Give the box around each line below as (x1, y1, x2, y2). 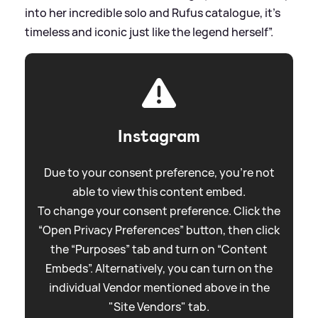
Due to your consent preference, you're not (43, 165, 275, 181)
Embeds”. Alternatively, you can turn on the (45, 261, 273, 277)
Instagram (118, 125, 200, 148)
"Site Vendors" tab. (109, 299, 209, 315)
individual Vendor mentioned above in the (48, 280, 270, 296)
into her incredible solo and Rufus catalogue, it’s (25, 5, 280, 21)
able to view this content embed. (72, 184, 246, 200)
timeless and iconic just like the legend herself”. (25, 24, 273, 40)
